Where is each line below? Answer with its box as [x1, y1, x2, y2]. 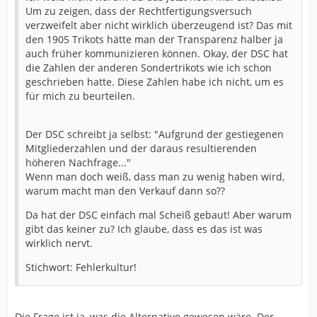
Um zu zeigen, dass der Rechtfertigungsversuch [25, 4, 252, 18]
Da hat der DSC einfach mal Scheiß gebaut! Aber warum [25, 208, 292, 222]
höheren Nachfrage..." [25, 156, 131, 170]
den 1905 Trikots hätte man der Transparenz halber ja [25, 33, 283, 47]
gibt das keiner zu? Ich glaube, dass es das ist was [25, 222, 263, 236]
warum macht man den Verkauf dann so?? [25, 184, 225, 198]
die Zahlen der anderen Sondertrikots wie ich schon [25, 61, 272, 75]
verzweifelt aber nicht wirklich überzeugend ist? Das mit [25, 18, 292, 33]
